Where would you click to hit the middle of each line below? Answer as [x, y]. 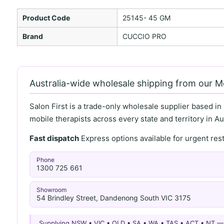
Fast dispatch [54, 138]
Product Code [46, 17]
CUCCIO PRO [144, 36]
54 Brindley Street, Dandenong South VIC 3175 [114, 198]
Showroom [52, 190]
